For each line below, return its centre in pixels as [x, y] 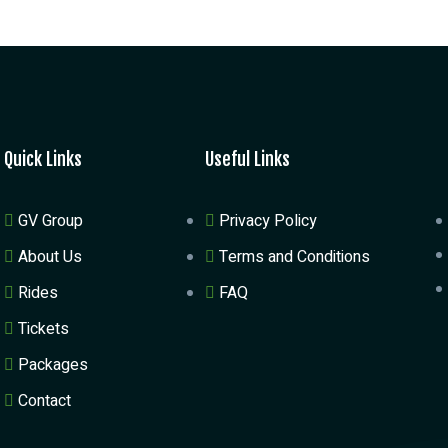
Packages [53, 365]
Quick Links [43, 159]
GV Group [50, 221]
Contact [44, 401]
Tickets [43, 329]
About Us [50, 257]
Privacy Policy [268, 221]
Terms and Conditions [295, 257]
